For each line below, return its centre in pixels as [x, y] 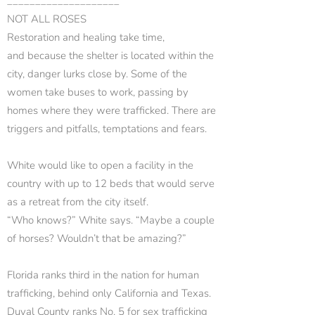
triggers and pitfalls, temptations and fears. [107, 129]
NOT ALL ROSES [47, 19]
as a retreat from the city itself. [78, 202]
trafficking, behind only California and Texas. [109, 293]
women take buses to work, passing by [98, 92]
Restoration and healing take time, [86, 37]
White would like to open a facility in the [100, 165]
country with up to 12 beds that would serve [111, 184]
